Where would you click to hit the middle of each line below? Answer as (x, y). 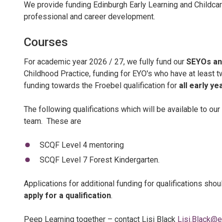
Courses (46, 42)
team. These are (53, 121)
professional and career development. (89, 17)
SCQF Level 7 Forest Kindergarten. (99, 160)
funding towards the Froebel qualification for (101, 85)
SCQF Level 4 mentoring (82, 145)
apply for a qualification (67, 195)
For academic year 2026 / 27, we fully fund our (105, 62)
